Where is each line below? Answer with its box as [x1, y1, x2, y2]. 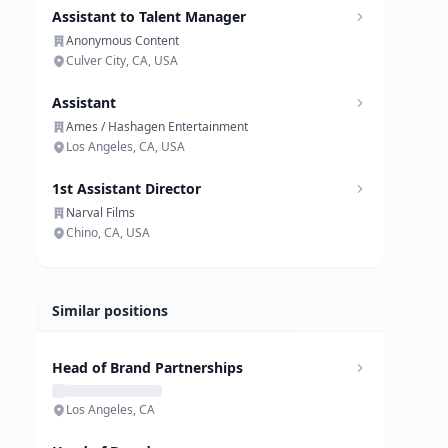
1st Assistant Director [52, 179, 201, 198]
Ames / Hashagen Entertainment [66, 118, 248, 135]
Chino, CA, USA [66, 224, 150, 241]
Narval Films [66, 204, 135, 221]
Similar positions [52, 301, 168, 320]
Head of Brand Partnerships [52, 358, 243, 377]
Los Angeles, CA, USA [66, 138, 185, 155]
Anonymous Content [66, 32, 179, 49]
